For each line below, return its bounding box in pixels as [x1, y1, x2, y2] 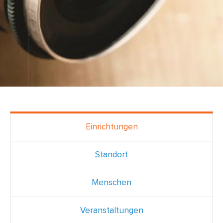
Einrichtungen [85, 122, 138, 131]
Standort [95, 150, 128, 159]
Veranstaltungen [80, 206, 143, 215]
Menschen [92, 178, 131, 187]
